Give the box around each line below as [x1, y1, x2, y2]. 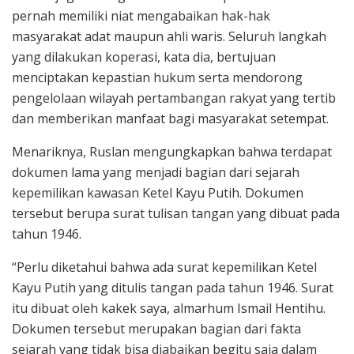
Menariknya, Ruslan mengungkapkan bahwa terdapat [12, 142, 332, 160]
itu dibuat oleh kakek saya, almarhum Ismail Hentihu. [12, 299, 326, 317]
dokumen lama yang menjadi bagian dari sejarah [12, 163, 299, 181]
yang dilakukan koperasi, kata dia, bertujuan [12, 47, 276, 66]
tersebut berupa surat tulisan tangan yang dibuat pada [12, 204, 340, 222]
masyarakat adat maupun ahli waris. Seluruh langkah [12, 27, 326, 45]
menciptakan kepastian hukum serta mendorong [12, 68, 303, 86]
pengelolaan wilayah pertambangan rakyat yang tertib [12, 88, 336, 107]
